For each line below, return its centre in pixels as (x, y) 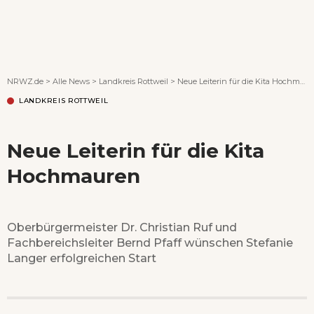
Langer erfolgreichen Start (82, 258)
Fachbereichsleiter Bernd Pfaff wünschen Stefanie (150, 242)
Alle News (71, 81)
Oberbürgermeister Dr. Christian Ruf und (122, 227)
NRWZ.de (25, 81)
